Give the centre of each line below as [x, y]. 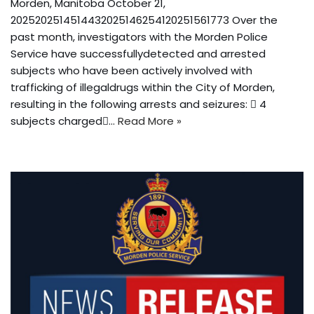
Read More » [150, 121]
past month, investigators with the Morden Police [139, 37]
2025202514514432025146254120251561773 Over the [144, 20]
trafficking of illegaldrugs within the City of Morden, [143, 88]
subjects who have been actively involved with [131, 71]
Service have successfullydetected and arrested [138, 54]
